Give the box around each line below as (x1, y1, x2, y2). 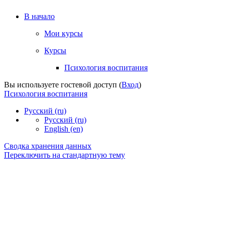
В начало (24, 12, 55, 21)
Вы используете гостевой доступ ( (4, 80, 122, 89)
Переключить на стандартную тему (4, 150, 125, 159)
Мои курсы (44, 29, 83, 38)
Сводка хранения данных (4, 141, 91, 150)
